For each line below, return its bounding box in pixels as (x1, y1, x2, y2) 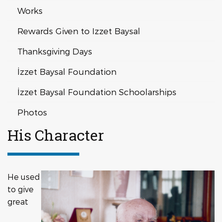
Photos (17, 107, 47, 117)
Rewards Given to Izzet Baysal (17, 26, 140, 36)
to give (7, 184, 34, 194)
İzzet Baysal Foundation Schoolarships (17, 87, 176, 97)
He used (7, 172, 40, 181)
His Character (7, 125, 104, 145)
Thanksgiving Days (17, 46, 92, 56)
